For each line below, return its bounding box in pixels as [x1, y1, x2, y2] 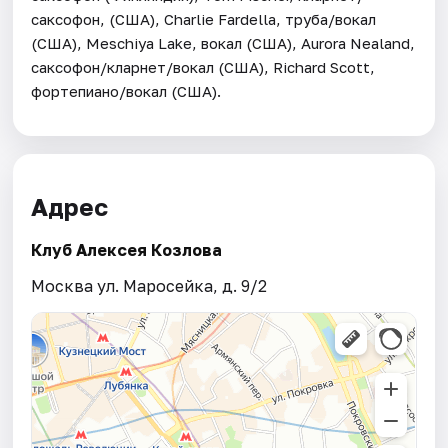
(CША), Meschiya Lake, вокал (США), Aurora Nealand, [31, 33, 416, 52]
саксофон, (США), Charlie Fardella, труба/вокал [31, 9, 377, 28]
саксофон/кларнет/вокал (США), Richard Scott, [31, 57, 376, 76]
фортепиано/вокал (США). [31, 81, 222, 100]
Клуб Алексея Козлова [31, 240, 223, 261]
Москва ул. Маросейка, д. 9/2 [31, 276, 268, 297]
